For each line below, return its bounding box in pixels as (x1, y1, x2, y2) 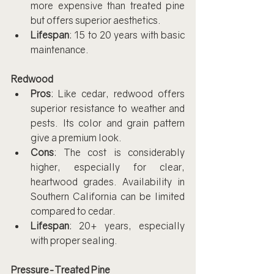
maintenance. (31, 43, 89, 56)
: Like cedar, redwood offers (51, 87, 185, 100)
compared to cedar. (31, 205, 116, 217)
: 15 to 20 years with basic (69, 29, 185, 41)
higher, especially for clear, (31, 161, 185, 173)
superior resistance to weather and (31, 102, 185, 114)
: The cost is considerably (54, 146, 185, 158)
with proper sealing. (31, 234, 117, 246)
